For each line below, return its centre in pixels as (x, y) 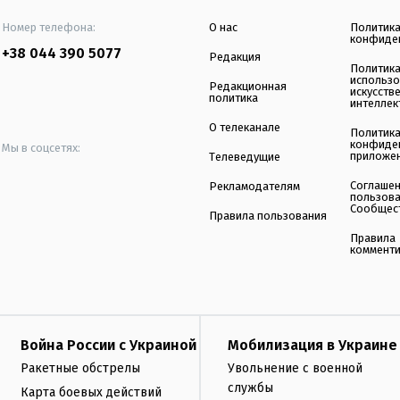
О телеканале (245, 128)
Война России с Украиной (108, 346)
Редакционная (248, 87)
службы (250, 388)
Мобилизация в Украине (312, 346)
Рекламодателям (254, 187)
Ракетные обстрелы (80, 369)
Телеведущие (245, 157)
